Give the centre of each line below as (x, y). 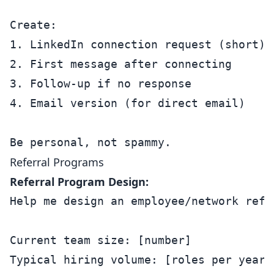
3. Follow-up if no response (101, 83)
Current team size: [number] (101, 240)
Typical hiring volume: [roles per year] (141, 260)
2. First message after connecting (121, 64)
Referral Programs (57, 162)
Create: (33, 25)
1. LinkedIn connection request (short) (138, 44)
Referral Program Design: (79, 182)
